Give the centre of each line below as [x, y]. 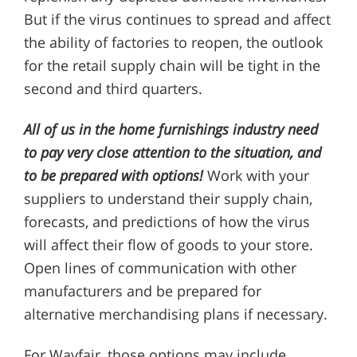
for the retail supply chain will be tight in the [172, 66]
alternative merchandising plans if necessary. [175, 314]
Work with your [256, 176]
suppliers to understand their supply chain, [168, 199]
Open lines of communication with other [160, 268]
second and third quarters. [113, 89]
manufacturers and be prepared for [142, 291]
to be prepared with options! [113, 176]
